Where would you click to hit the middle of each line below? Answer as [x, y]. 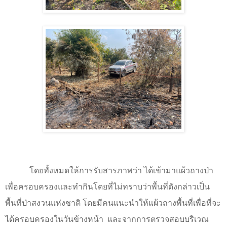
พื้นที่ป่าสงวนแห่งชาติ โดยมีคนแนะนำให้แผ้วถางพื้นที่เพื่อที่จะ [113, 203]
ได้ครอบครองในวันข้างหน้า [55, 219]
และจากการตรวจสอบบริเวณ [158, 219]
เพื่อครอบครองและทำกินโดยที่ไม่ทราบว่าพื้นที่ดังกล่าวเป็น [107, 187]
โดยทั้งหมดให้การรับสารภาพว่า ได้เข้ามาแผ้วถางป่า [121, 171]
